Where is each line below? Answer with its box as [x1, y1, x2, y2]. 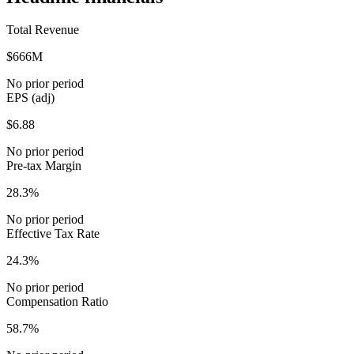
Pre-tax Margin [6, 159, 81, 173]
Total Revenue [6, 23, 79, 37]
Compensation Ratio [6, 295, 108, 309]
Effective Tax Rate [6, 227, 100, 241]
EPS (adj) [6, 91, 55, 105]
